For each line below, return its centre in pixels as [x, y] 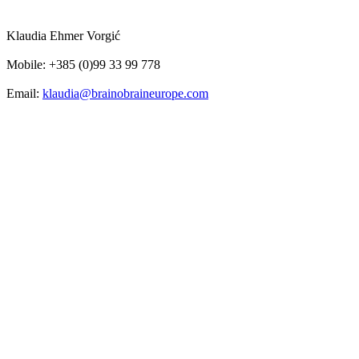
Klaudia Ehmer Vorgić [63, 35]
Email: [24, 93]
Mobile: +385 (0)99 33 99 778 [83, 64]
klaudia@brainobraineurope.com [125, 93]
